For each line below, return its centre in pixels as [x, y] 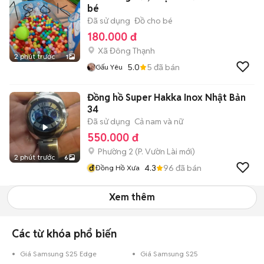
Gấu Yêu [109, 67]
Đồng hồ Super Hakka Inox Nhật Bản [166, 98]
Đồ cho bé [154, 21]
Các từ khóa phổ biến [64, 234]
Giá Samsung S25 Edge [58, 254]
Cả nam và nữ [159, 121]
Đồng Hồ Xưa [118, 168]
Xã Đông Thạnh [126, 51]
